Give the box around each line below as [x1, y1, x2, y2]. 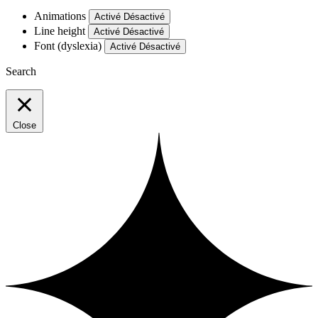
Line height [34, 25, 88, 38]
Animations [34, 10, 89, 23]
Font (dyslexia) [34, 40, 104, 53]
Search [6, 65, 36, 78]
